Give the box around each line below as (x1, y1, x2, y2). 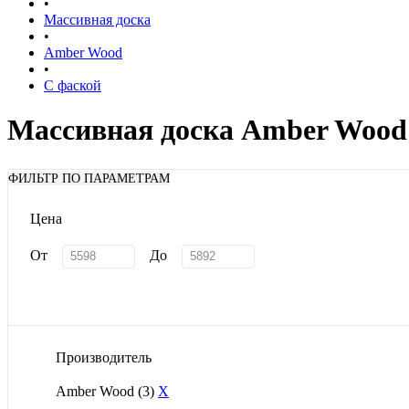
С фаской (44, 77, 101, 93)
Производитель (56, 350, 152, 366)
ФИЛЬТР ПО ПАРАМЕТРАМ (8, 171, 170, 185)
